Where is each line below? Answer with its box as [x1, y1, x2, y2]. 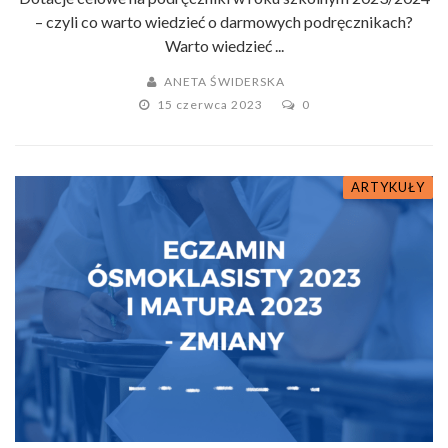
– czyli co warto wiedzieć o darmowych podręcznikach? [35, 12, 413, 32]
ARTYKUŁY [351, 179, 425, 196]
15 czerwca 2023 [156, 97, 266, 113]
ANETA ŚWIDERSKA [164, 74, 285, 90]
